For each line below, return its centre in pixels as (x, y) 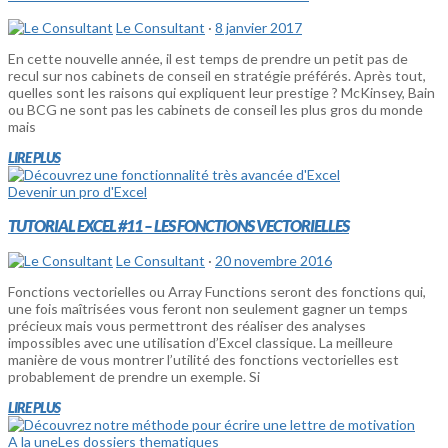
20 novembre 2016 (273, 260)
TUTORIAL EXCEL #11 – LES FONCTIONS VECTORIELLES (178, 226)
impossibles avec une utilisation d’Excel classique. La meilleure (200, 342)
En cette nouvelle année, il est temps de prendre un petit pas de (208, 59)
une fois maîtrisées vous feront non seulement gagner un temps (208, 308)
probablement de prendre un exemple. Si (134, 376)
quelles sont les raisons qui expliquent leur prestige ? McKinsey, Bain (221, 93)
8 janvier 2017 (258, 28)
